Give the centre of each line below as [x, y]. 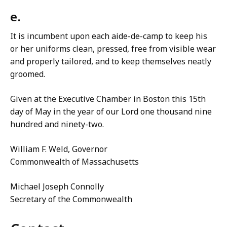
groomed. [28, 74]
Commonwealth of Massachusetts [74, 162]
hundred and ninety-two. [57, 124]
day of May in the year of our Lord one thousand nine [111, 111]
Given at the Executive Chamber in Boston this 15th [108, 99]
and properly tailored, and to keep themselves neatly [111, 61]
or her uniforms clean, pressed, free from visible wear [113, 49]
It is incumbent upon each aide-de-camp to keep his [109, 36]
